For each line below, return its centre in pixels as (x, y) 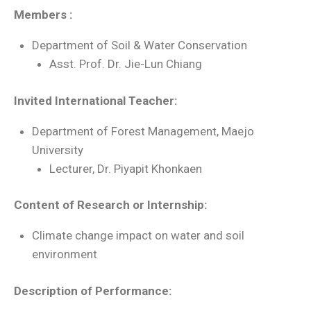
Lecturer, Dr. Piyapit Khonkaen (126, 168)
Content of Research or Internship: (110, 205)
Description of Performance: (93, 291)
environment (64, 254)
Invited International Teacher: (95, 100)
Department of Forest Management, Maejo (143, 131)
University (57, 150)
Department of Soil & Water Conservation (139, 45)
